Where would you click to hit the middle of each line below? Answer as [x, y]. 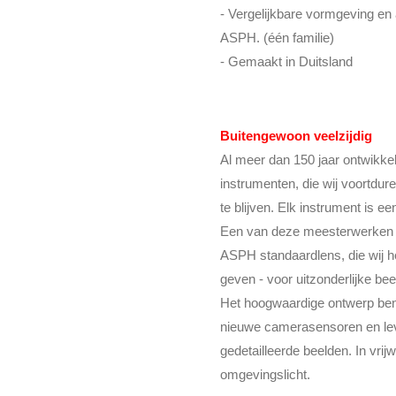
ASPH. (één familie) [277, 37]
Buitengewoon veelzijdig [296, 135]
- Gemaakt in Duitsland [286, 61]
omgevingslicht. [265, 374]
